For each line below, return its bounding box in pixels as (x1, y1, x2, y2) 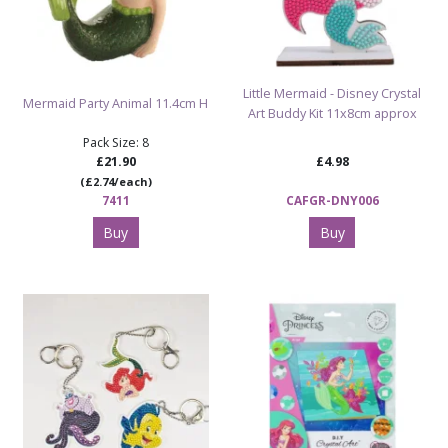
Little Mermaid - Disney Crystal (243, 85, 421, 103)
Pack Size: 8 (82, 134, 149, 152)
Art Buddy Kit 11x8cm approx (247, 105, 417, 123)
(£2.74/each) (79, 174, 152, 190)
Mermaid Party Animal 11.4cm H (23, 95, 208, 113)
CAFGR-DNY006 (285, 192, 379, 209)
